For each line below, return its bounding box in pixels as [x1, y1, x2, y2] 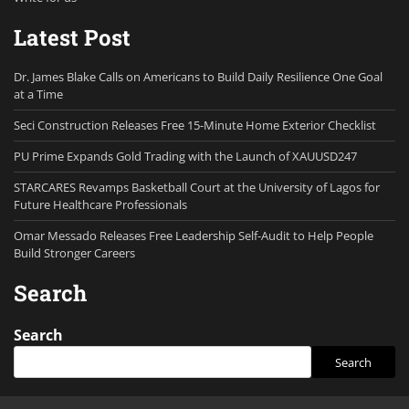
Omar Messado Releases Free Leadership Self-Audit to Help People [14, 227, 373, 245]
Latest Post [14, 23, 131, 53]
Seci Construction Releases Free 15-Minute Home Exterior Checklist [14, 117, 376, 134]
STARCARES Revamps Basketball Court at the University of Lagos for [14, 179, 380, 196]
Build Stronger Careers [14, 245, 135, 262]
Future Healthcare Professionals [14, 196, 187, 214]
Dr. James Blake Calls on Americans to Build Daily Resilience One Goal [14, 68, 383, 86]
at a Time [14, 86, 63, 103]
